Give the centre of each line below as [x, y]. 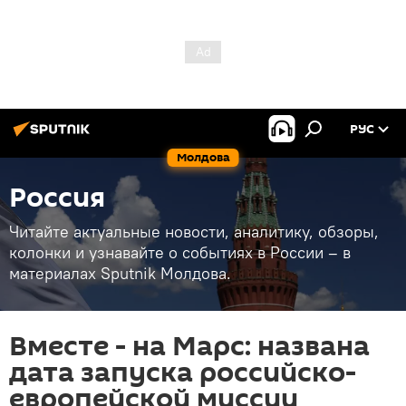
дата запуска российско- [183, 373]
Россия [57, 198]
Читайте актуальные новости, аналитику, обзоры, [194, 232]
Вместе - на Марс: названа [189, 347]
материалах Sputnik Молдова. [120, 273]
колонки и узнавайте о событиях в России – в [180, 252]
